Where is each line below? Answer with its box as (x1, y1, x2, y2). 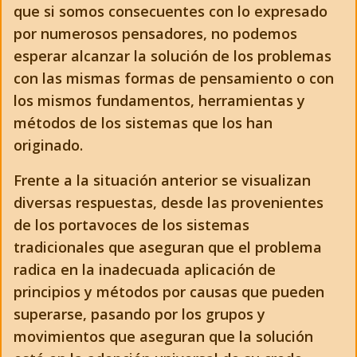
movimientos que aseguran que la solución (14, 327, 313, 346)
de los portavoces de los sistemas (14, 215, 249, 234)
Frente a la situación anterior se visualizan (14, 171, 311, 190)
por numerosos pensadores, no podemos (14, 24, 297, 43)
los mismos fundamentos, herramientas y (14, 91, 305, 110)
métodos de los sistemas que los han (14, 113, 273, 132)
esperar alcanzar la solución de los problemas (14, 46, 331, 65)
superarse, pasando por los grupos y (14, 304, 265, 324)
